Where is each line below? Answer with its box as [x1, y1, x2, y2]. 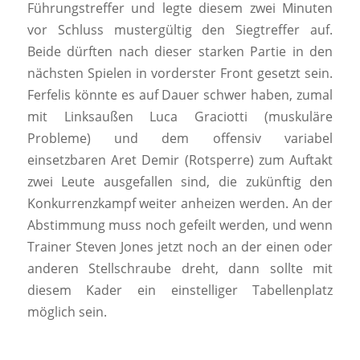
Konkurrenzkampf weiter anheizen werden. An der [27, 194, 333, 213]
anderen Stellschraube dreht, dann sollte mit [27, 260, 333, 278]
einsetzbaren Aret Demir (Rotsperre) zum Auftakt [27, 151, 333, 170]
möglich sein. [27, 303, 107, 321]
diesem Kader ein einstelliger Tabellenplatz [27, 281, 333, 300]
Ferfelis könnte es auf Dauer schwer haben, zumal [27, 86, 333, 104]
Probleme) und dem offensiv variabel [27, 129, 333, 148]
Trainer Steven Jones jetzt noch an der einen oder [27, 238, 333, 256]
